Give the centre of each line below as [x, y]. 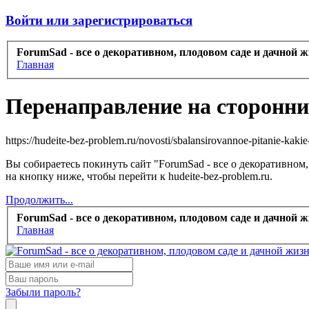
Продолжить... [39, 199]
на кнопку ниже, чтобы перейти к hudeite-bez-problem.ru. [139, 176]
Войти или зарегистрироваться [99, 20]
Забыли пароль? [43, 292]
